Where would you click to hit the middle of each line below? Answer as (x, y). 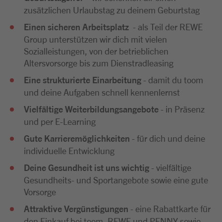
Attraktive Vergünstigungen (77, 208)
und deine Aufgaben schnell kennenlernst (102, 92)
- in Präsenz (183, 109)
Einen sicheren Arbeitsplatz (77, 27)
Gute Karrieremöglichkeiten (78, 138)
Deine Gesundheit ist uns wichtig (87, 167)
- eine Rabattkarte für (170, 208)
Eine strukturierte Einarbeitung (83, 80)
